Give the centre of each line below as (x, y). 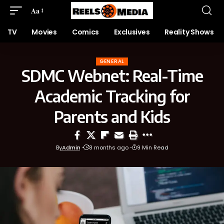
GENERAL (112, 61)
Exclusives (132, 32)
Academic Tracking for (112, 96)
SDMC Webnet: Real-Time (112, 75)
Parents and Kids (112, 116)
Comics (85, 32)
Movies (44, 32)
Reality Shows (189, 32)
